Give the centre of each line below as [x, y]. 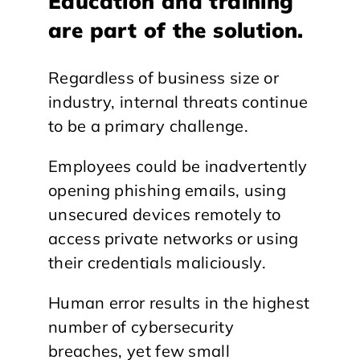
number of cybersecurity [141, 327]
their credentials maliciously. [157, 262]
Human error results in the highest [179, 303]
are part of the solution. [176, 30]
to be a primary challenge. [148, 126]
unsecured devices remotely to [165, 214]
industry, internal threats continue [178, 102]
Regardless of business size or [164, 78]
